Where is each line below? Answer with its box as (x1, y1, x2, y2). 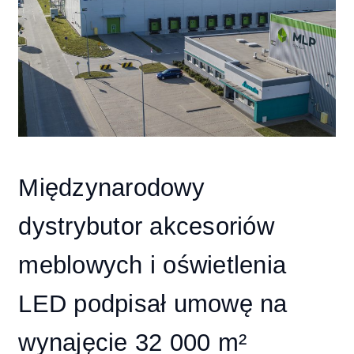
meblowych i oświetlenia (18, 251, 287, 280)
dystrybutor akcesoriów (18, 213, 274, 241)
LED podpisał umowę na (18, 290, 288, 318)
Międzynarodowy (18, 174, 205, 202)
